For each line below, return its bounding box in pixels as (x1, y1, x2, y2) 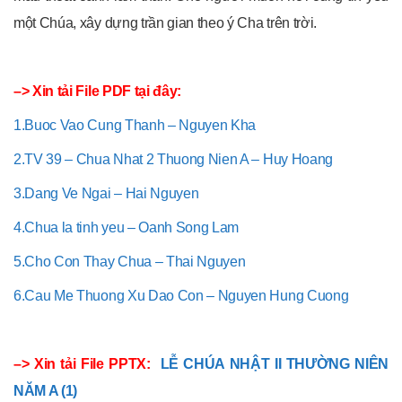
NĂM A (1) (13, 382, 78, 398)
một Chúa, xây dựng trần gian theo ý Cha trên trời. (13, 14, 317, 31)
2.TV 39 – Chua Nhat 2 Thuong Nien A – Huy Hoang (13, 151, 333, 167)
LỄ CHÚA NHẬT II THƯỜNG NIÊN (160, 355, 389, 371)
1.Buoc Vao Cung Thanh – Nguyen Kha (13, 117, 257, 133)
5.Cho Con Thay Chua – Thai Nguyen (13, 253, 246, 269)
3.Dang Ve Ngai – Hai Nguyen (13, 185, 199, 201)
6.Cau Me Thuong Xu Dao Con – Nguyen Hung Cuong (13, 287, 349, 303)
